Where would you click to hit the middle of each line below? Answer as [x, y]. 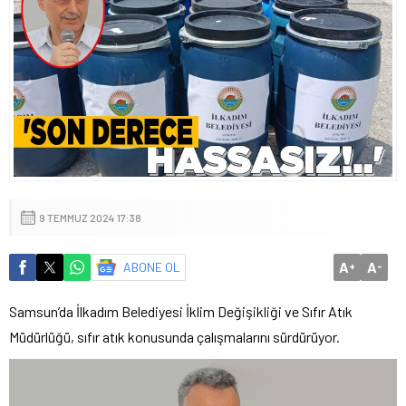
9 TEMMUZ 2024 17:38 [90, 217]
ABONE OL [152, 266]
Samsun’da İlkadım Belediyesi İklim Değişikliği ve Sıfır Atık [181, 311]
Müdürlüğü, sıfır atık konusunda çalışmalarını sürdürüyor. [174, 336]
